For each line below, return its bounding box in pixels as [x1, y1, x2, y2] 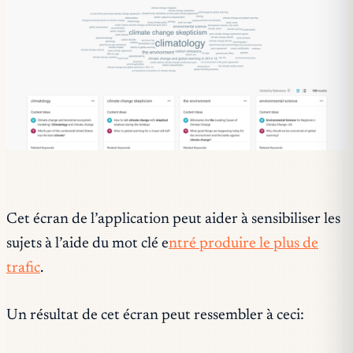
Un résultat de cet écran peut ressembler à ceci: [6, 307, 304, 323]
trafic [6, 260, 40, 276]
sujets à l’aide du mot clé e [6, 236, 169, 251]
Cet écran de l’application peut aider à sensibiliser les [6, 211, 340, 227]
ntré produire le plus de [169, 236, 318, 251]
